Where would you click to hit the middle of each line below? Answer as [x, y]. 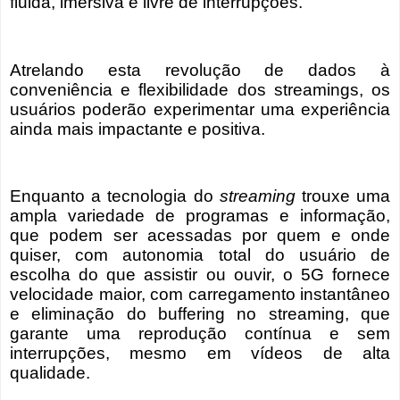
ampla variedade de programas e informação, [200, 216]
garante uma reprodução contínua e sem [200, 334]
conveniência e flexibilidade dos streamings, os [200, 89]
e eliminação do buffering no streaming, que [200, 314]
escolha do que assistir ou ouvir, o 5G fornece [200, 275]
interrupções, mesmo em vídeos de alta [200, 354]
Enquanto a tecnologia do [115, 196]
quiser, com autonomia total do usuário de [200, 255]
